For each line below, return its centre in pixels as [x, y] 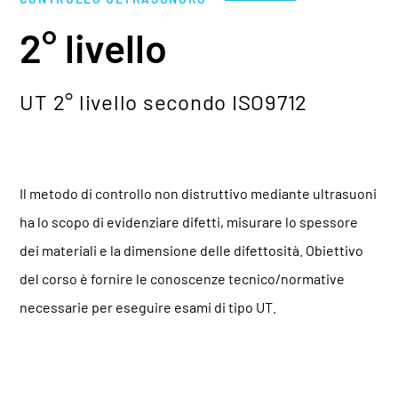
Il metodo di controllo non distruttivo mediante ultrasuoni [199, 193]
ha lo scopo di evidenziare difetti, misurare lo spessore [189, 222]
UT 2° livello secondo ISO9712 [164, 102]
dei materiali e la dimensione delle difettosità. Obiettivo [192, 250]
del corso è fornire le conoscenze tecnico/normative [183, 279]
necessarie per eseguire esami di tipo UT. [148, 307]
